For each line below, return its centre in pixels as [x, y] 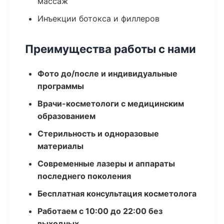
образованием [66, 116]
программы [61, 86]
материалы [60, 146]
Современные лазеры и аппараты [106, 163]
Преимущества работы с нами [110, 49]
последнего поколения [84, 176]
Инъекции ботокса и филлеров [98, 18]
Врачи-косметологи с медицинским [111, 103]
